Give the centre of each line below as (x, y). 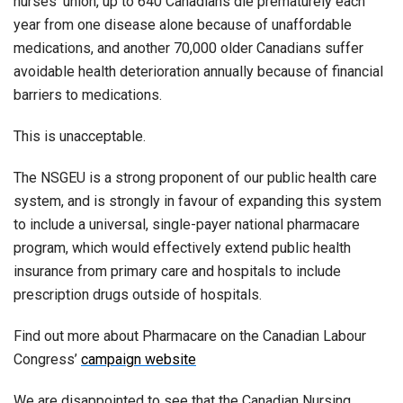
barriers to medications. (88, 95)
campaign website (139, 359)
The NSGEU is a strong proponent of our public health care (195, 178)
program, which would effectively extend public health (182, 248)
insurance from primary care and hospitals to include (177, 271)
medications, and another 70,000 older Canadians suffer (188, 48)
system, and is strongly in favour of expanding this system (197, 201)
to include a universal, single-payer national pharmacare (187, 224)
